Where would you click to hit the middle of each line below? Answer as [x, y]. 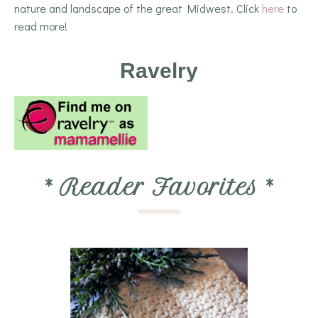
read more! [41, 26]
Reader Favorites [159, 188]
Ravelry [159, 71]
